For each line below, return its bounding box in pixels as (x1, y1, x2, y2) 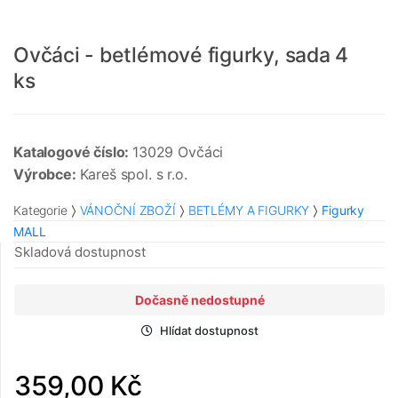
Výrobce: (13, 165, 80, 184)
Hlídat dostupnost (159, 323, 259, 338)
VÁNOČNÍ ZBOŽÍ (79, 203, 176, 219)
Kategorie (13, 203, 68, 219)
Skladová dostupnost (14, 243, 146, 261)
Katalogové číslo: (13, 143, 133, 162)
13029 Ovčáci (132, 143, 224, 162)
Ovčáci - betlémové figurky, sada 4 (13, 43, 349, 68)
